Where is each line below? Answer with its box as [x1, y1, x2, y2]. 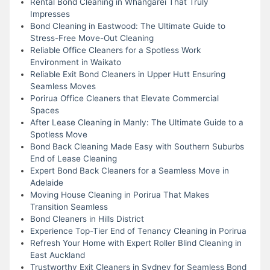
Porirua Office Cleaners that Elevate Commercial [30, 93, 219, 103]
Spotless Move [30, 129, 87, 139]
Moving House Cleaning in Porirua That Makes [30, 189, 209, 199]
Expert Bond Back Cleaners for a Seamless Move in [30, 165, 229, 175]
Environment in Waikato [30, 57, 121, 67]
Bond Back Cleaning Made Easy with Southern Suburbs [30, 141, 244, 151]
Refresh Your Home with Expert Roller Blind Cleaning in [30, 237, 242, 248]
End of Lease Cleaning [30, 153, 117, 163]
